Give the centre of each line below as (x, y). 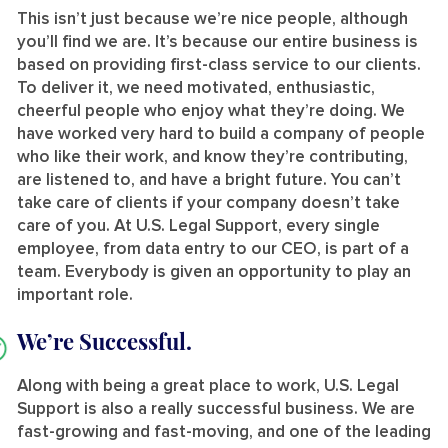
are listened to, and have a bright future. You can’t (209, 180)
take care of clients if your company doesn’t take (208, 203)
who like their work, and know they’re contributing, (212, 157)
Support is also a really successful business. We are (216, 409)
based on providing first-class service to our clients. (219, 65)
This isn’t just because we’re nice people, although (212, 19)
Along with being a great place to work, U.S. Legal (208, 386)
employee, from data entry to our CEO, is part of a (213, 249)
